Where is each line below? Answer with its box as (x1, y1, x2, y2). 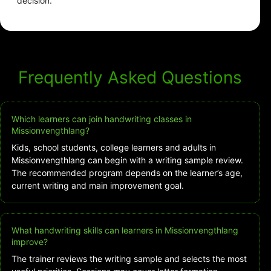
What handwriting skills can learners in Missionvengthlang (11, 225, 238, 236)
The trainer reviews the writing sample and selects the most (11, 253, 247, 264)
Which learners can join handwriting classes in (11, 114, 192, 125)
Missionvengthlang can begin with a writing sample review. (11, 155, 243, 166)
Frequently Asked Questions (18, 67, 242, 88)
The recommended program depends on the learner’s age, (11, 168, 243, 178)
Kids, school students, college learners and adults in (11, 142, 216, 153)
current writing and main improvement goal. (11, 180, 184, 191)
